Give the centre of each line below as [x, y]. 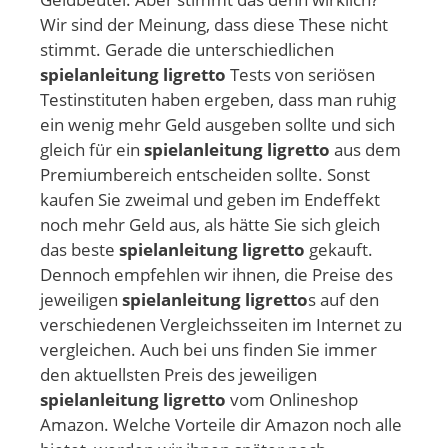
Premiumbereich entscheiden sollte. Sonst [205, 174]
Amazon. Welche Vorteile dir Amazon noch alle [221, 424]
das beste [79, 249]
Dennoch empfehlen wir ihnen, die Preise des [216, 274]
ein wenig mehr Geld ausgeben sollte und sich [217, 124]
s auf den [343, 299]
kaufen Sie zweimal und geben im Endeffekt [210, 199]
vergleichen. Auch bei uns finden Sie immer [208, 349]
